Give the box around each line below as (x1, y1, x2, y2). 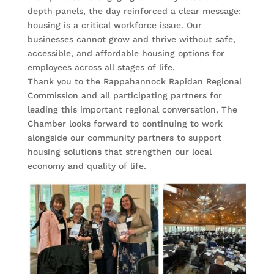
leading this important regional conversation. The (27, 105, 237, 115)
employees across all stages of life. (27, 62, 175, 73)
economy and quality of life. (27, 161, 146, 171)
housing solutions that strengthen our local (27, 147, 212, 157)
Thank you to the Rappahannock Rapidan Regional (27, 76, 242, 87)
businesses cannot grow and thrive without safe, (27, 34, 235, 45)
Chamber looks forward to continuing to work (27, 119, 223, 129)
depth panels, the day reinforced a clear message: (27, 6, 241, 17)
